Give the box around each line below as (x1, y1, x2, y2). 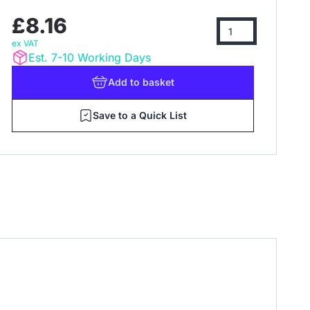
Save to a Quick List (93, 109, 187, 121)
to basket (130, 76, 174, 88)
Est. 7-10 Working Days (28, 51, 151, 64)
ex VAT (12, 38, 39, 48)
